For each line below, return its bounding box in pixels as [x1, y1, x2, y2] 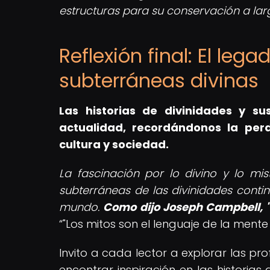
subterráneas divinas [59, 66, 259, 94]
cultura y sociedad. [59, 136, 169, 152]
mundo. [59, 199, 104, 215]
